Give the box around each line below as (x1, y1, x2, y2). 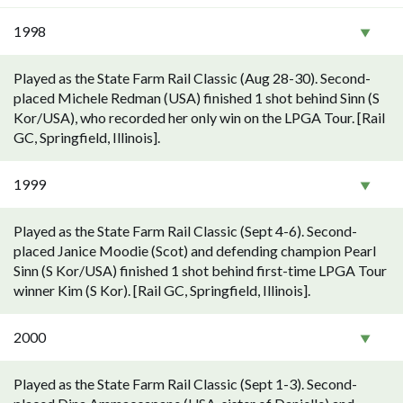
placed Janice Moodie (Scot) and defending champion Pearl (13, 242, 376, 259)
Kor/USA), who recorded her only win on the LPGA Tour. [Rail (13, 109, 385, 126)
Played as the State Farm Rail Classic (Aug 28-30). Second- (13, 69, 371, 86)
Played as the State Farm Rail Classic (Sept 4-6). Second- (13, 222, 357, 239)
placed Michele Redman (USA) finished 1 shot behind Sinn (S (13, 89, 380, 106)
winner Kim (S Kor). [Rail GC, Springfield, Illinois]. (13, 282, 310, 299)
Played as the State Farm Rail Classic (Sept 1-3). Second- (13, 375, 357, 392)
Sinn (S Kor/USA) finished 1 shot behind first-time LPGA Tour (13, 262, 387, 279)
